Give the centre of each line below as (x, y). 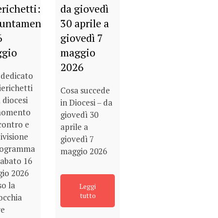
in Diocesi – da (87, 102)
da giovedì (85, 8)
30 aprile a (85, 23)
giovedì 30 (80, 114)
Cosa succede (85, 90)
